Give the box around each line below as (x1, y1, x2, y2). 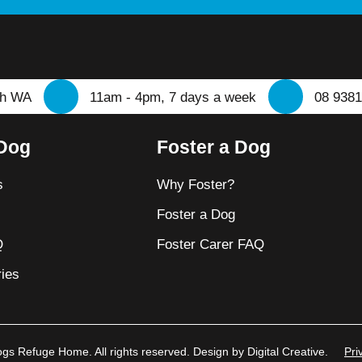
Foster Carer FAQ (156, 236, 264, 253)
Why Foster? (156, 176, 234, 193)
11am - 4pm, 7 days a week (90, 88, 256, 105)
